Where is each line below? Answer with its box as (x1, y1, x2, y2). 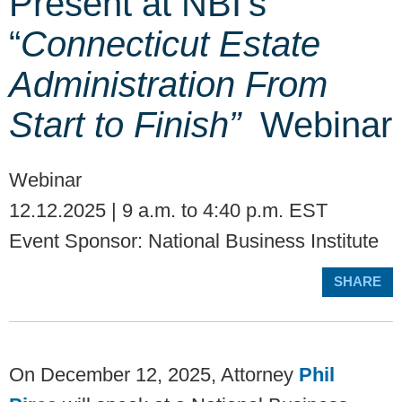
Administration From (9, 65, 328, 105)
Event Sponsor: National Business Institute (9, 230, 379, 253)
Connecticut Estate (21, 24, 320, 65)
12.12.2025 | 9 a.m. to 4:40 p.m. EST (9, 199, 328, 223)
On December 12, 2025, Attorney (9, 363, 299, 387)
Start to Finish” (9, 105, 260, 145)
